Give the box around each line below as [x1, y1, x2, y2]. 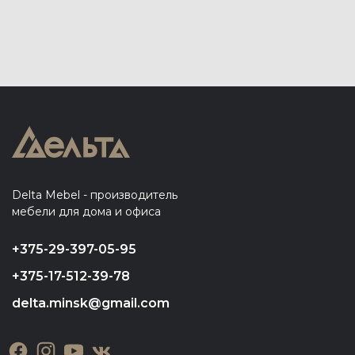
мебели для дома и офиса [12, 204, 161, 219]
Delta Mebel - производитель [12, 187, 177, 202]
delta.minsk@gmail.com [12, 296, 170, 311]
